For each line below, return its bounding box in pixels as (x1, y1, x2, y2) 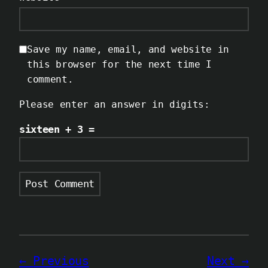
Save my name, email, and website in (27, 43, 229, 55)
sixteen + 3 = (19, 123, 95, 136)
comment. (27, 73, 74, 85)
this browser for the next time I (27, 58, 212, 70)
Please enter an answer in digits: (19, 98, 210, 110)
